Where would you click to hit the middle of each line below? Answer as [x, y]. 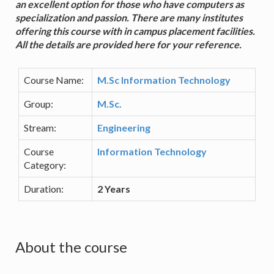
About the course [71, 246]
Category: [45, 165]
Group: [39, 103]
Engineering [124, 127]
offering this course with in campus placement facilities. [135, 31]
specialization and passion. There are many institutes [129, 17]
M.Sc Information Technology [164, 80]
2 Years [114, 188]
